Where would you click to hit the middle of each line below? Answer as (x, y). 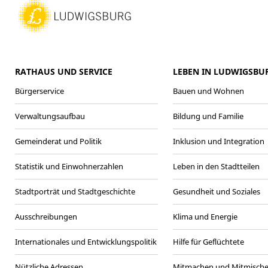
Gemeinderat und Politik (58, 141)
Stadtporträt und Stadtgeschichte (75, 191)
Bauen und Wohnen (208, 91)
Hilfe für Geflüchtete (208, 241)
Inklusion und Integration (218, 141)
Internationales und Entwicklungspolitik (86, 241)
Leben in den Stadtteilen (216, 166)
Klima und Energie (205, 216)
